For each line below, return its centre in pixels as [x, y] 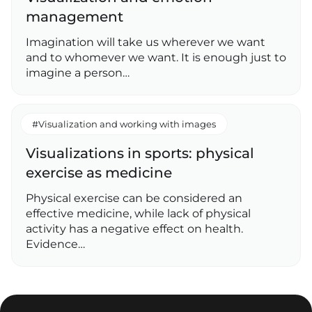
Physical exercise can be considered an [134, 198]
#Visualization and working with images [124, 124]
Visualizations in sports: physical [140, 154]
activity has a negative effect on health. [134, 229]
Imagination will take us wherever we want [146, 42]
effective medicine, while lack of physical [138, 214]
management [75, 17]
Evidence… [55, 244]
